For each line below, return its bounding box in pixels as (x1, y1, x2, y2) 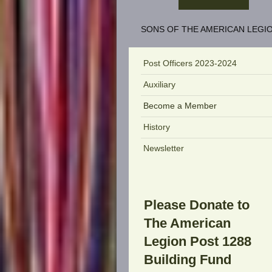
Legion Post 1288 (144, 234, 251, 250)
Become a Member (143, 101, 217, 110)
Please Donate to (144, 197, 250, 213)
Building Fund (144, 252, 231, 268)
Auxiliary (143, 80, 175, 89)
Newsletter (143, 143, 184, 153)
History (143, 122, 170, 132)
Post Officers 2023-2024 (143, 58, 237, 68)
